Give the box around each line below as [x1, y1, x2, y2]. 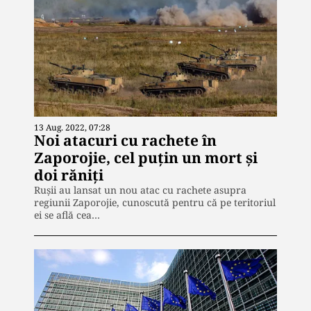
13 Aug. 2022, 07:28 [34, 121, 110, 134]
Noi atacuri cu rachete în [34, 131, 217, 151]
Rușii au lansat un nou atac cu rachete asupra [34, 183, 246, 197]
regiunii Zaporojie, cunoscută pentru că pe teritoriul [34, 196, 276, 210]
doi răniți [34, 165, 103, 185]
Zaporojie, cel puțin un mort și [34, 148, 258, 168]
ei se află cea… [34, 208, 100, 222]
